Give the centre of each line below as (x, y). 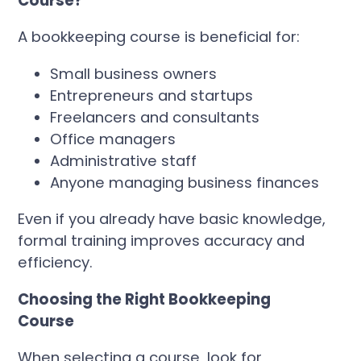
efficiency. (56, 263)
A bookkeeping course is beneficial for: (159, 37)
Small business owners (134, 73)
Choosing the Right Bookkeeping (145, 299)
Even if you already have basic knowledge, (172, 219)
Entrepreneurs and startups (152, 95)
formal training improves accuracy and (162, 241)
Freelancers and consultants (155, 117)
